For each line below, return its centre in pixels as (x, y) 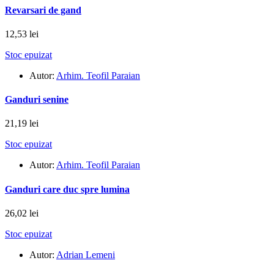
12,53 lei (22, 34)
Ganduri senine (37, 100)
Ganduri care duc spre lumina (67, 189)
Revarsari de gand (43, 10)
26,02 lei (22, 213)
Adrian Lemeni (86, 254)
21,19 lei (22, 124)
